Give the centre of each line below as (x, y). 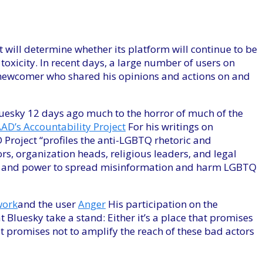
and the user (48, 204)
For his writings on (169, 127)
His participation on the (162, 204)
